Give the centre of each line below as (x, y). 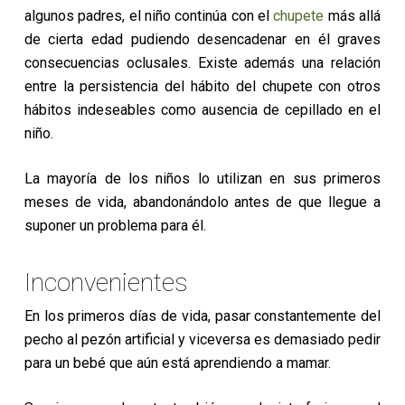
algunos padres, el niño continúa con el (149, 16)
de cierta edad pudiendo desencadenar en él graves (202, 39)
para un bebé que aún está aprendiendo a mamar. (177, 363)
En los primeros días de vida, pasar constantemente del (202, 316)
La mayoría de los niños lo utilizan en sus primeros (202, 179)
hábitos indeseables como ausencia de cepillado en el (202, 110)
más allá (353, 16)
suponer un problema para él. (117, 226)
